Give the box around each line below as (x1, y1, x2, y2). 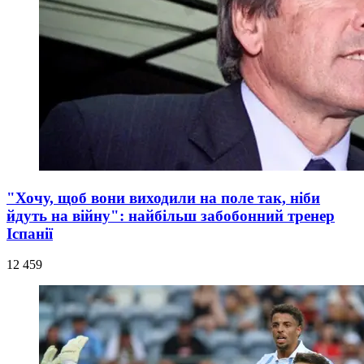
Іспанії (6, 224, 53, 242)
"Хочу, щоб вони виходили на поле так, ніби (6, 188, 320, 206)
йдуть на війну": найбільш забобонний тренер (6, 206, 335, 224)
